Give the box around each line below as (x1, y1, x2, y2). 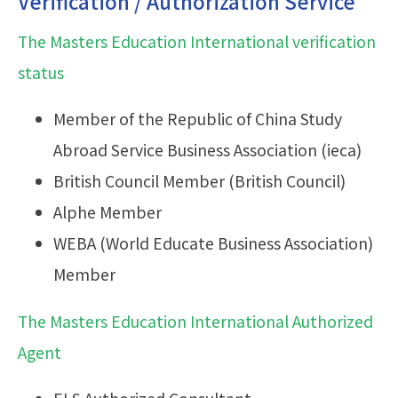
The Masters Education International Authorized (18, 309, 373, 332)
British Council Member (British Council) (53, 170, 346, 193)
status (18, 60, 64, 84)
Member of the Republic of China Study (53, 107, 342, 131)
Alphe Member (53, 201, 162, 224)
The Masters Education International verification (18, 29, 376, 52)
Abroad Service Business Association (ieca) (53, 139, 362, 162)
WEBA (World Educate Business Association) (53, 232, 373, 255)
